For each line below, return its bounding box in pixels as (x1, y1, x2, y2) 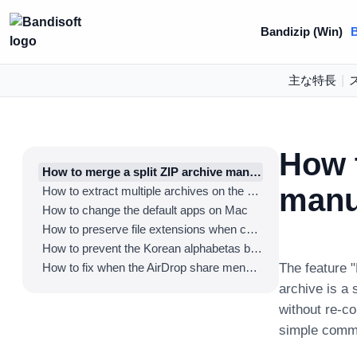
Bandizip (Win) (260, 25, 343, 38)
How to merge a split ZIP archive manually (249, 165, 261, 178)
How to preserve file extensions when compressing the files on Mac (246, 222, 258, 236)
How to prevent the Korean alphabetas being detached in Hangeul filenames (250, 241, 262, 255)
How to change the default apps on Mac (42, 203, 248, 217)
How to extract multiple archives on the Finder (247, 184, 259, 198)
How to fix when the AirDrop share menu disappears (245, 261, 257, 274)
